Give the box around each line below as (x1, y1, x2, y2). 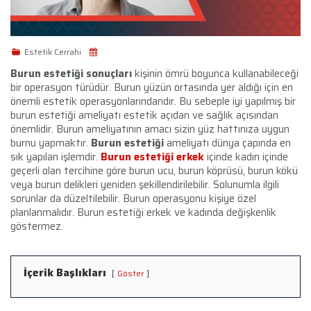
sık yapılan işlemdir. (10, 148, 101, 165)
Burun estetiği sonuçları (10, 65, 132, 82)
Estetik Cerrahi (24, 44, 81, 58)
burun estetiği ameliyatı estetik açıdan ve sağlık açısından (10, 106, 278, 124)
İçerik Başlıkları (24, 264, 106, 281)
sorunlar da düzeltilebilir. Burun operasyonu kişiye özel (10, 190, 256, 207)
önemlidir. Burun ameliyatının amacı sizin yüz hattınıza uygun (10, 120, 289, 137)
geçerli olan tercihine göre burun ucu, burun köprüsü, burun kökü (10, 162, 298, 179)
